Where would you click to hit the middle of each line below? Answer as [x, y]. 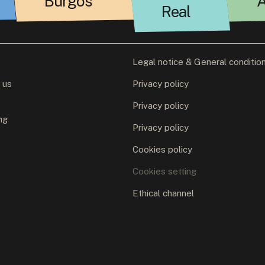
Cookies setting [164, 172]
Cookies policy [162, 150]
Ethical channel [163, 193]
